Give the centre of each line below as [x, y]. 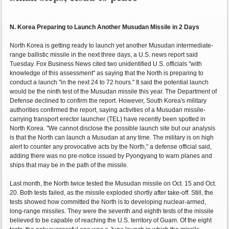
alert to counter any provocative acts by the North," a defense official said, [111, 147]
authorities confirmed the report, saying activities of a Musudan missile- [108, 110]
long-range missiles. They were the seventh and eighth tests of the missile [112, 211]
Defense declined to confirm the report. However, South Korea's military [108, 101]
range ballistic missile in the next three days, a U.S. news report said [104, 55]
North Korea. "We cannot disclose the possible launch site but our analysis [113, 129]
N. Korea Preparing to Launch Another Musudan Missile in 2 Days [105, 27]
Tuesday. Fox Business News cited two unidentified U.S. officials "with [106, 64]
